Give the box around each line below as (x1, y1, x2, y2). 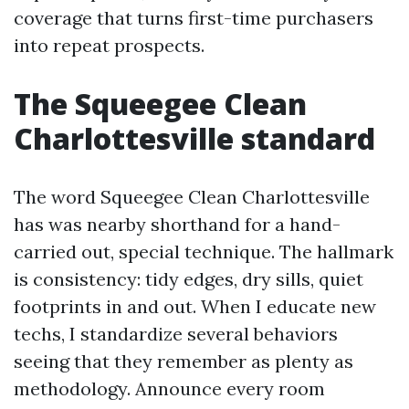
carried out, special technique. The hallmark (14, 240, 393, 263)
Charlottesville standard (14, 119, 375, 158)
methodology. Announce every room (14, 377, 325, 400)
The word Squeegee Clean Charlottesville (14, 185, 370, 208)
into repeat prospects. (14, 34, 204, 57)
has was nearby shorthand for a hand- (14, 213, 341, 236)
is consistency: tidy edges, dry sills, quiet (14, 267, 363, 290)
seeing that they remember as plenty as (14, 350, 353, 372)
